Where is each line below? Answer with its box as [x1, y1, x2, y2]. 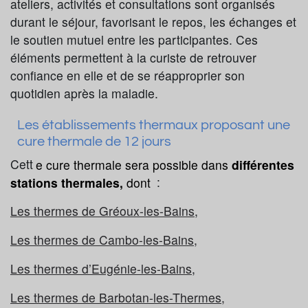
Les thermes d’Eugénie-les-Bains [10, 260, 192, 278]
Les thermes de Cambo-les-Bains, [10, 231, 197, 249]
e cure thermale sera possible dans [35, 155, 232, 173]
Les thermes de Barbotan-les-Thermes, [10, 289, 225, 307]
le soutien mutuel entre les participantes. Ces [10, 31, 258, 49]
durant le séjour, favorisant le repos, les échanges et [10, 13, 296, 31]
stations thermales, [10, 173, 123, 191]
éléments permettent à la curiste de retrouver [10, 49, 256, 67]
